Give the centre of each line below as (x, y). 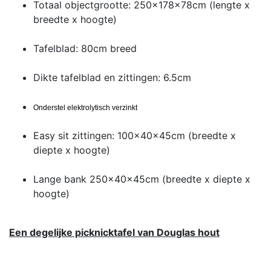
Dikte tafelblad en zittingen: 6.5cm (112, 77)
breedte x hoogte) (75, 19)
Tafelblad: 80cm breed (85, 48)
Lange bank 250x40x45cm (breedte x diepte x (142, 179)
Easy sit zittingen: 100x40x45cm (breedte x (135, 135)
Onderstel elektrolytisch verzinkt (85, 107)
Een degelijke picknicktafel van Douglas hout (114, 232)
